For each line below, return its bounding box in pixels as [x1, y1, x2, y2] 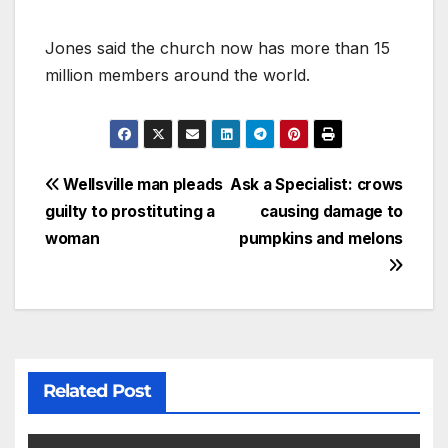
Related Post [42, 380, 151, 403]
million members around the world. [45, 64, 310, 85]
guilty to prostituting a [45, 202, 215, 222]
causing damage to [260, 202, 403, 222]
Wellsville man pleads [59, 175, 223, 195]
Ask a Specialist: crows [230, 175, 403, 195]
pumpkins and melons [238, 229, 403, 249]
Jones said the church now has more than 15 [45, 37, 390, 58]
